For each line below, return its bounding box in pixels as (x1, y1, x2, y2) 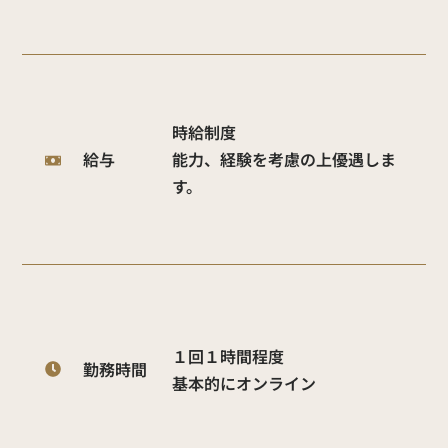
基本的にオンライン (171, 370, 316, 395)
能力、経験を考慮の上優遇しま (171, 147, 396, 172)
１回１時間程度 (171, 343, 284, 368)
